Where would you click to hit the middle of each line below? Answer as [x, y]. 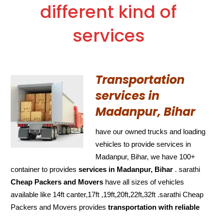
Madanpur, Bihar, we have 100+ [146, 156]
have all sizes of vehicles [144, 182]
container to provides [45, 169]
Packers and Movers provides [60, 207]
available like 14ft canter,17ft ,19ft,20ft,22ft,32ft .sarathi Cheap [107, 194]
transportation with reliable [154, 207]
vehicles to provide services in [143, 144]
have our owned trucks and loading [151, 131]
